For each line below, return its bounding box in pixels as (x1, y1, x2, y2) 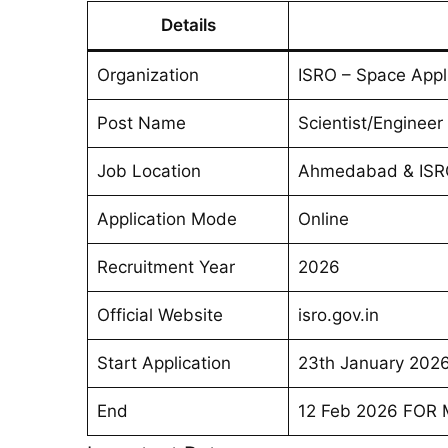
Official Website (96, 305, 223, 325)
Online (297, 209, 349, 229)
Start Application (96, 353, 231, 373)
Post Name (96, 113, 186, 133)
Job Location (96, 161, 201, 181)
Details (160, 15, 216, 35)
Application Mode (96, 209, 237, 229)
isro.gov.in (297, 305, 379, 325)
